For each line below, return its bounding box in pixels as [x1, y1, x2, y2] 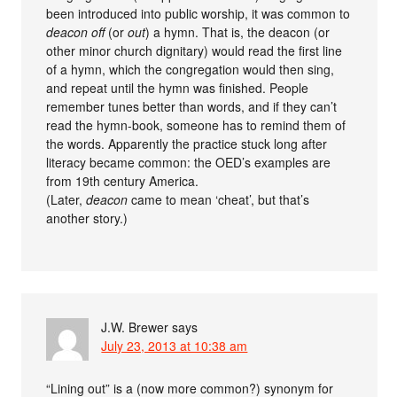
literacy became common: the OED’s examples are [46, 153, 331, 172]
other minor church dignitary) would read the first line [46, 42, 343, 60]
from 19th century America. [46, 172, 199, 191]
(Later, [46, 191, 87, 209]
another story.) [46, 209, 128, 228]
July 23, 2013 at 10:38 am [101, 337, 248, 355]
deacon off [46, 23, 105, 42]
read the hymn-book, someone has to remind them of [46, 116, 346, 135]
